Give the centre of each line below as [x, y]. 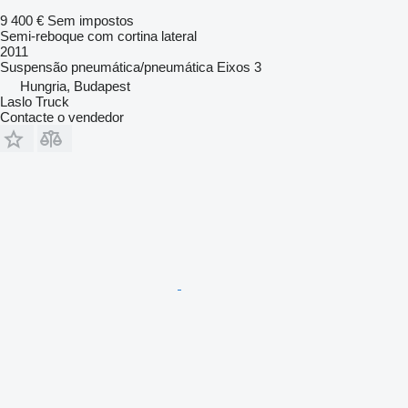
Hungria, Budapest [75, 87]
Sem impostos [91, 21]
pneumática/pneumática [142, 67]
